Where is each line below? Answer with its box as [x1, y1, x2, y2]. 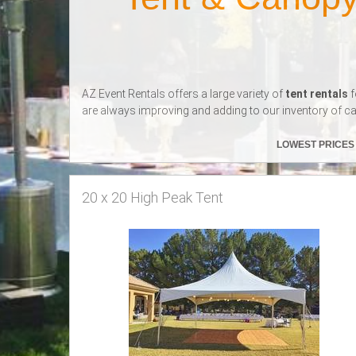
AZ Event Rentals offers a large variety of [82, 87, 283, 101]
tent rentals [283, 87, 350, 101]
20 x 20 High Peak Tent [82, 189, 223, 207]
